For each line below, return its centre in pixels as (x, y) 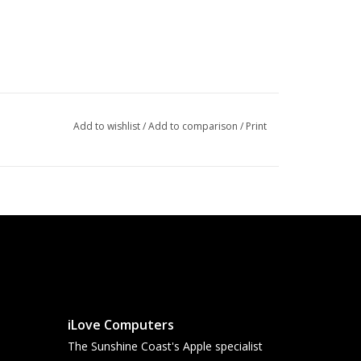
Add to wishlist (108, 127)
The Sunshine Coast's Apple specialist (165, 346)
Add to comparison (194, 127)
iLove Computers (120, 325)
